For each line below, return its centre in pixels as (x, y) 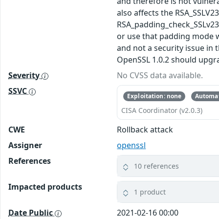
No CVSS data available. (160, 75)
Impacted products (45, 187)
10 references (157, 166)
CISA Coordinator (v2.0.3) (162, 110)
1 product (150, 192)
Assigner (25, 145)
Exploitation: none (154, 96)
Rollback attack (145, 130)
